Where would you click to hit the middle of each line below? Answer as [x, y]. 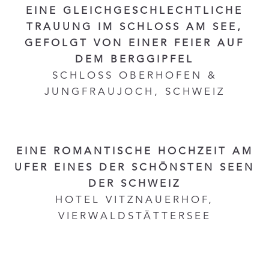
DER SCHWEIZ [134, 183]
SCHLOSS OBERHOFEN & [134, 75]
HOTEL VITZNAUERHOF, [134, 200]
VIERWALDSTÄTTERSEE [134, 216]
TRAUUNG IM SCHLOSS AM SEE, [134, 27]
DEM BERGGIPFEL [134, 59]
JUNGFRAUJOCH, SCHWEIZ [134, 92]
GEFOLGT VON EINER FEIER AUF [134, 43]
